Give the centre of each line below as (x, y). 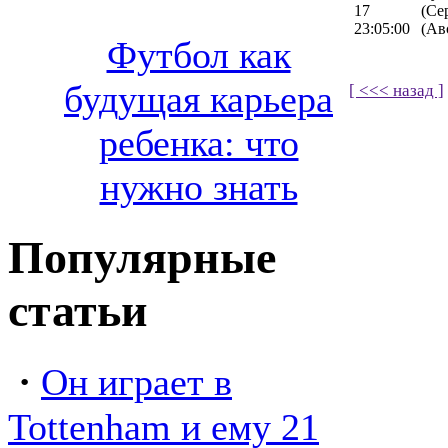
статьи (78, 310)
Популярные (142, 257)
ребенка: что (198, 143)
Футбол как (198, 55)
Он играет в (136, 381)
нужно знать (198, 187)
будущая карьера (198, 99)
